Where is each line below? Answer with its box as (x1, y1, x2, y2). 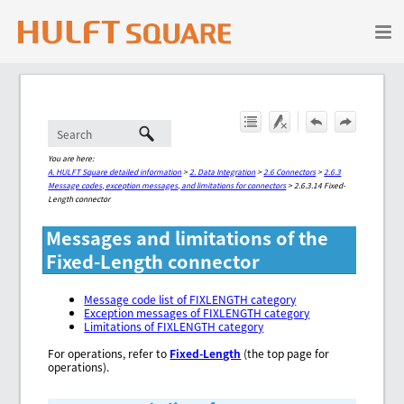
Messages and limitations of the (46, 225, 329, 252)
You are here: (48, 152, 95, 164)
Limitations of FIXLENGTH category (84, 318, 264, 335)
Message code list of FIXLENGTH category (84, 291, 297, 308)
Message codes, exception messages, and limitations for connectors (48, 179, 287, 191)
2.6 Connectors (263, 166, 317, 178)
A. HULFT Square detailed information (48, 166, 182, 178)
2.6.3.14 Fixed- (294, 179, 346, 191)
